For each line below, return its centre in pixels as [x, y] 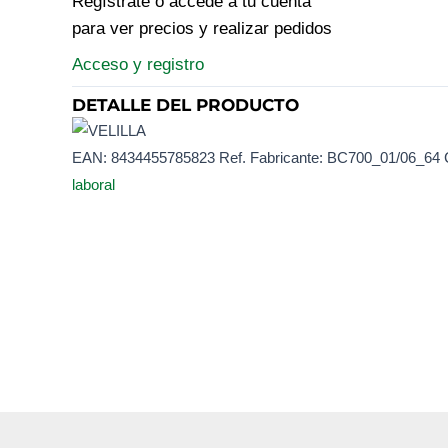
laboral [93, 185]
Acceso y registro [138, 64]
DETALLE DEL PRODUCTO [185, 104]
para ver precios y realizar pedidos [202, 29]
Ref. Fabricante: [273, 158]
